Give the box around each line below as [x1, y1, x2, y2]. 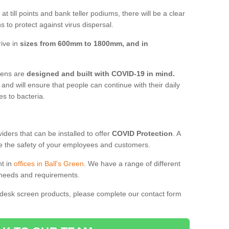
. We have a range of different [84, 159, 180, 168]
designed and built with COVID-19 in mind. [27, 69, 175, 78]
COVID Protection [112, 129, 173, 138]
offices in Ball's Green [14, 159, 84, 168]
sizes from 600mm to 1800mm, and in [20, 39, 148, 48]
